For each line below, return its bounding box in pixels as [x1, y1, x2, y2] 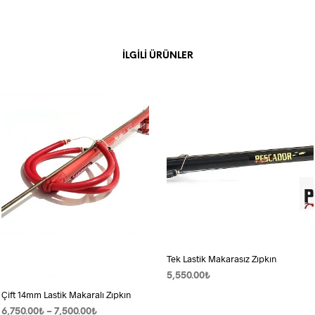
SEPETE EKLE [166, 290, 224, 300]
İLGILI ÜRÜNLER [122, 51, 193, 61]
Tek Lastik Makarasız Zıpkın [166, 253, 276, 265]
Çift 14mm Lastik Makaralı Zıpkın [1, 288, 131, 300]
